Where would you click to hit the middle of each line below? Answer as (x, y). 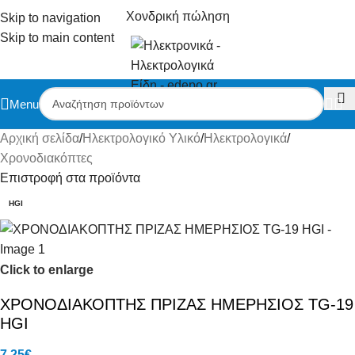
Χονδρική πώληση (177, 16)
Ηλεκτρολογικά (245, 138)
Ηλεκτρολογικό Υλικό (141, 138)
